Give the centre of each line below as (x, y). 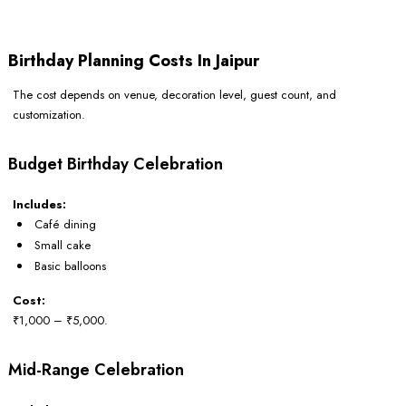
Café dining (65, 224)
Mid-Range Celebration (96, 369)
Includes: (39, 204)
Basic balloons (70, 266)
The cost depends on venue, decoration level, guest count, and (174, 94)
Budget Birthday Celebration (116, 164)
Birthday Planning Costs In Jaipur (134, 60)
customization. (49, 114)
